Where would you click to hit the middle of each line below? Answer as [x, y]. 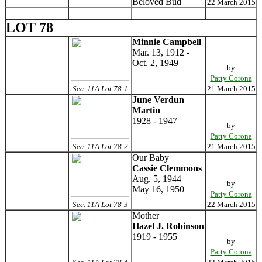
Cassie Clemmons [167, 168]
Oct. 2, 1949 [155, 63]
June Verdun [158, 100]
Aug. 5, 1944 [157, 179]
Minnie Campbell [167, 42]
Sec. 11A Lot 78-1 [100, 89]
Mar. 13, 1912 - [161, 52]
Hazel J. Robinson [168, 226]
